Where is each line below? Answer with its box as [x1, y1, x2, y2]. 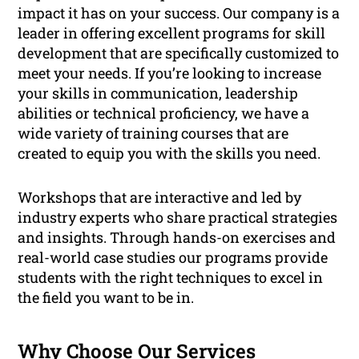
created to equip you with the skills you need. [18, 143, 321, 163]
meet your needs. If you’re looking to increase [18, 63, 322, 83]
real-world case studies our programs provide [18, 248, 329, 268]
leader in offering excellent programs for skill [18, 23, 326, 43]
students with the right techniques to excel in [18, 268, 324, 288]
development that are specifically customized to [18, 43, 340, 63]
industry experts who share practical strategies [18, 208, 338, 228]
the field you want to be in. [18, 288, 195, 308]
